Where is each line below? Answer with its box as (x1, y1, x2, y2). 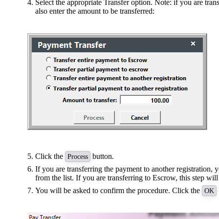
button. (90, 152, 114, 161)
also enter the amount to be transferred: (35, 7, 154, 16)
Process (67, 153, 88, 161)
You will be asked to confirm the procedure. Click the (35, 186, 202, 195)
